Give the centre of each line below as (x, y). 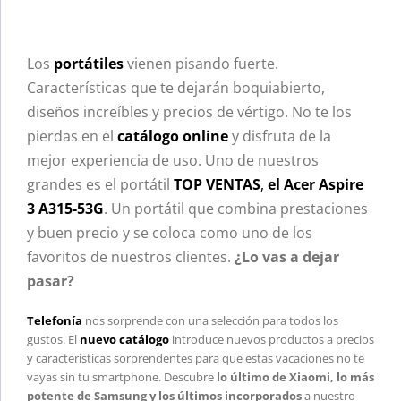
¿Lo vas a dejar (287, 256)
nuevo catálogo (124, 339)
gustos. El (53, 339)
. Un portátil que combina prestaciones (236, 208)
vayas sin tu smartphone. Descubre (120, 376)
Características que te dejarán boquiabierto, (176, 87)
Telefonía (55, 320)
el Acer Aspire (316, 184)
